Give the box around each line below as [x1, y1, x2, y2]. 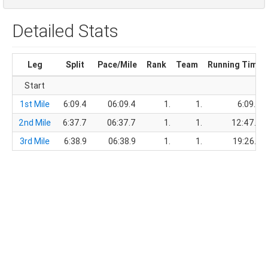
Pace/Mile [98, 59, 137, 70]
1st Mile [20, 99, 50, 109]
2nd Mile [19, 117, 51, 128]
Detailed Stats [12, 20, 118, 42]
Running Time [208, 59, 262, 70]
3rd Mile [20, 136, 50, 147]
